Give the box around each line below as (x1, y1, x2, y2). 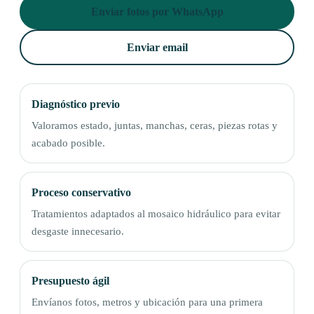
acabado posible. (32, 137, 105, 149)
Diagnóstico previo (32, 97, 120, 111)
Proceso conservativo (32, 186, 131, 199)
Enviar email (126, 41, 188, 53)
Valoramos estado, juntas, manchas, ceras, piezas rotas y (32, 119, 278, 131)
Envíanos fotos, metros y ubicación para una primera (32, 296, 263, 308)
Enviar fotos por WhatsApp (90, 6, 224, 18)
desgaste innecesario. (32, 225, 124, 237)
